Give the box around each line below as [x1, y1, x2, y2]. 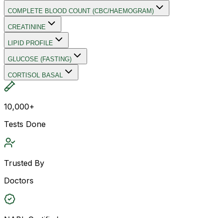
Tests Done [4, 119, 46, 129]
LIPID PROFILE [8, 39, 53, 47]
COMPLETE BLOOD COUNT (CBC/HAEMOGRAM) [8, 7, 154, 15]
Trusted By [4, 158, 44, 168]
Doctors [4, 175, 34, 185]
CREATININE [8, 23, 46, 31]
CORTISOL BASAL [8, 71, 63, 79]
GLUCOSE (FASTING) [8, 55, 72, 63]
